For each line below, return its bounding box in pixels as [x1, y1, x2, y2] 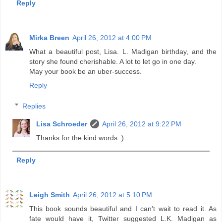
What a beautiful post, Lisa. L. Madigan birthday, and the [29, 47, 217, 55]
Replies [22, 102, 46, 110]
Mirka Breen [29, 33, 69, 42]
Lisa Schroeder [36, 119, 88, 128]
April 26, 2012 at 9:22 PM [102, 119, 182, 128]
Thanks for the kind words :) [36, 133, 124, 142]
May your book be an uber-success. [29, 67, 142, 75]
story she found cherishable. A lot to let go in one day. [29, 57, 196, 65]
